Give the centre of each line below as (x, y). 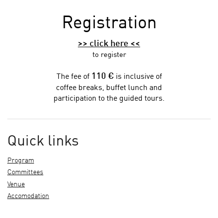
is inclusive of (138, 77)
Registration (109, 24)
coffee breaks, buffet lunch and (109, 88)
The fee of (74, 77)
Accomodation (28, 196)
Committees (25, 173)
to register (109, 55)
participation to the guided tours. (109, 99)
